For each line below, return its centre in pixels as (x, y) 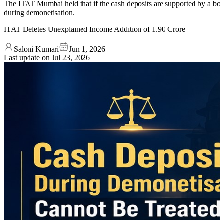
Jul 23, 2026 (71, 57)
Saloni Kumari (36, 49)
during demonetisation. (39, 12)
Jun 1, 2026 (87, 49)
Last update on (28, 57)
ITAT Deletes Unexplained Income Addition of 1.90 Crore (95, 29)
